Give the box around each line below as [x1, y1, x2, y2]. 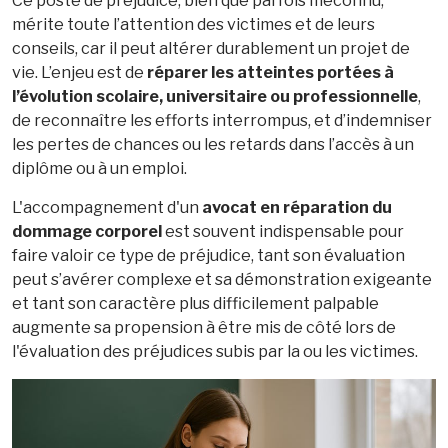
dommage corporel [12, 222, 162, 242]
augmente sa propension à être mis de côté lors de [12, 318, 396, 338]
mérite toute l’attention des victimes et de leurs [12, 15, 375, 35]
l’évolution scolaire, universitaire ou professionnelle [12, 87, 418, 107]
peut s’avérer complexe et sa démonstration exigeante [12, 270, 432, 290]
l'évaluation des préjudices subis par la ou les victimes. [12, 342, 418, 362]
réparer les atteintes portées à [147, 63, 394, 83]
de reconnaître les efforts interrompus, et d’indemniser [12, 111, 432, 131]
